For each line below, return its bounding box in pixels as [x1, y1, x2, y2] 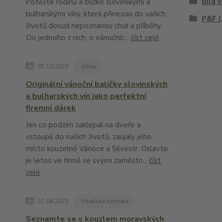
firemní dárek [26, 103, 76, 113]
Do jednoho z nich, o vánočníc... [26, 33, 131, 43]
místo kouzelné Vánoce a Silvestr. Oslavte [26, 144, 168, 154]
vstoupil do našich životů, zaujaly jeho [26, 132, 152, 142]
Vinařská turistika [81, 197, 129, 205]
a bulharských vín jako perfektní [26, 91, 146, 102]
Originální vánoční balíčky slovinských [26, 79, 167, 90]
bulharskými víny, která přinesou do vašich [26, 9, 166, 19]
